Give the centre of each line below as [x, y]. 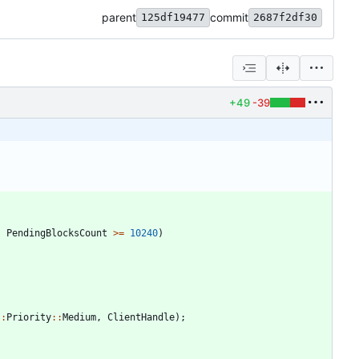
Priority [29, 317]
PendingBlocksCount [57, 233]
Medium [79, 317]
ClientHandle [141, 317]
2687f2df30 [285, 17]
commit [229, 17]
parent [119, 17]
